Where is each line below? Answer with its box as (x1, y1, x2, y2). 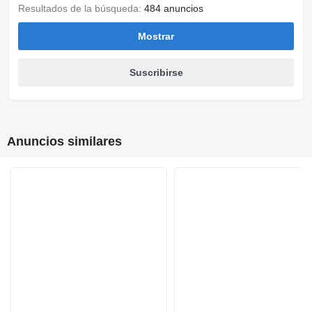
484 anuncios (144, 3, 203, 14)
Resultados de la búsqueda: (18, 3, 144, 14)
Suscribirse (129, 67, 183, 78)
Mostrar (138, 31, 174, 42)
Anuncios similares (7, 134, 122, 148)
